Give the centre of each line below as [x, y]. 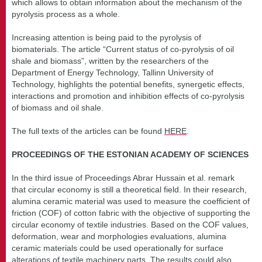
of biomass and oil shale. [58, 107]
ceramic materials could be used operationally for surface [118, 248]
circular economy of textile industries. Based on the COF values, [130, 224]
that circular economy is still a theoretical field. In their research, [129, 189]
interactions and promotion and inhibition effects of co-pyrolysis [128, 96]
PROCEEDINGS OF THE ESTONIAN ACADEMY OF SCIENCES [130, 154]
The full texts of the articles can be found [88, 131]
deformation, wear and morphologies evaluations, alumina [119, 236]
